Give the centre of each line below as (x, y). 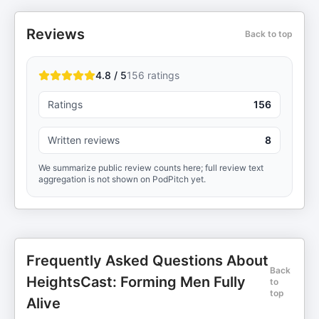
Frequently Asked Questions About (147, 261)
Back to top (269, 34)
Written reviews (84, 140)
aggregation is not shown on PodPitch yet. (122, 179)
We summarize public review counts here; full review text (151, 168)
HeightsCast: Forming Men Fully (136, 282)
